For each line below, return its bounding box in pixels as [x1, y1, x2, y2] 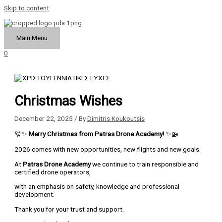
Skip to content [4, 4, 49, 12]
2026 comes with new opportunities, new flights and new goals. [14, 145, 201, 153]
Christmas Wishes [14, 93, 123, 109]
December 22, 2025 [14, 114, 75, 122]
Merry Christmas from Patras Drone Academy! [29, 130, 165, 138]
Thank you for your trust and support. [14, 205, 124, 213]
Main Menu [16, 33, 48, 42]
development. [14, 190, 55, 199]
